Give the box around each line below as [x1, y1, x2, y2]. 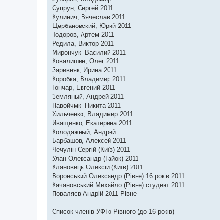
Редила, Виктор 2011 [52, 40, 114, 47]
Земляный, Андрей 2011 [52, 93, 124, 100]
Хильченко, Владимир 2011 [52, 110, 133, 118]
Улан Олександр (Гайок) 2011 [52, 155, 138, 162]
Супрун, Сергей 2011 [52, 4, 113, 12]
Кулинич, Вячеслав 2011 [52, 13, 125, 21]
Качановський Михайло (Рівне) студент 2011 [52, 181, 185, 189]
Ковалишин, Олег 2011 [52, 57, 119, 65]
